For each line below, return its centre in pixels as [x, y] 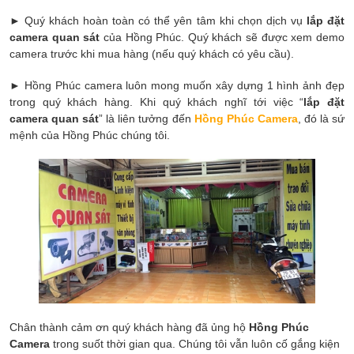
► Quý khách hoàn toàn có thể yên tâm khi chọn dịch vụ [158, 20]
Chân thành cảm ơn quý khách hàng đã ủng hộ [129, 327]
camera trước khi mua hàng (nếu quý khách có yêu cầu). [152, 53]
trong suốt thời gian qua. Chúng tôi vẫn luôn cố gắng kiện [195, 344]
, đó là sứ [321, 119]
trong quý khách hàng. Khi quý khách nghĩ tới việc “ [157, 102]
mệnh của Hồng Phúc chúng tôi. [90, 135]
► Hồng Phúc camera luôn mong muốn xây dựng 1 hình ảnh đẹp [177, 85]
